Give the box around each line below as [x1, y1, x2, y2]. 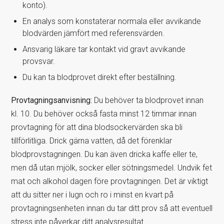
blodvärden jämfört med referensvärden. [22, 28, 164, 38]
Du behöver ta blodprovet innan [94, 95, 204, 105]
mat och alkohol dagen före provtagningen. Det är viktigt [11, 176, 208, 186]
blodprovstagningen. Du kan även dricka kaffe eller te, [11, 149, 198, 159]
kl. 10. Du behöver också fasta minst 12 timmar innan [11, 108, 197, 118]
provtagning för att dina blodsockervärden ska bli [11, 122, 183, 132]
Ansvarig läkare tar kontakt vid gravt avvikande [22, 44, 185, 54]
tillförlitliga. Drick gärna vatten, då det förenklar [11, 135, 172, 145]
